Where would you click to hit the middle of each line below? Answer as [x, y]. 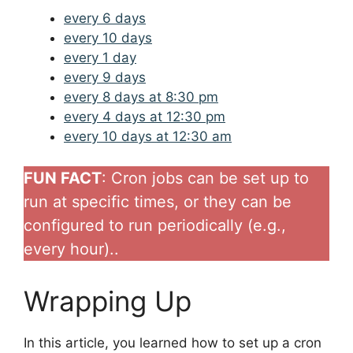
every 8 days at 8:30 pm [141, 97]
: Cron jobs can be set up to [205, 178]
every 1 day [100, 57]
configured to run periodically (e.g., [155, 226]
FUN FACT [63, 178]
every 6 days [105, 18]
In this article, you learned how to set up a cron [173, 343]
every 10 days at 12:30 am [148, 136]
